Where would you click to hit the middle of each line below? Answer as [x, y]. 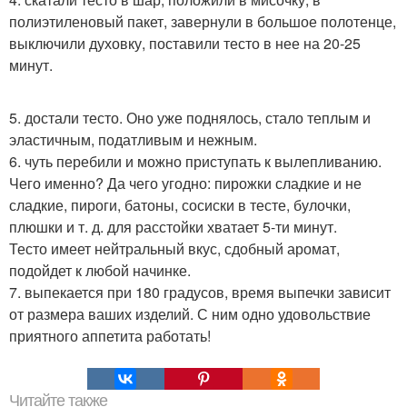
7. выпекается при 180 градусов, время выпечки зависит [200, 292]
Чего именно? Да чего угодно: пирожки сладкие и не [185, 183]
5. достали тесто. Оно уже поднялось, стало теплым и [190, 117]
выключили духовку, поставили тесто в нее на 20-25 [185, 43]
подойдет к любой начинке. [100, 270]
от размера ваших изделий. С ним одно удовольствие [190, 313]
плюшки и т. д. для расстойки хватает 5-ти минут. [173, 226]
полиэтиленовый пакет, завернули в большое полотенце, [203, 21]
